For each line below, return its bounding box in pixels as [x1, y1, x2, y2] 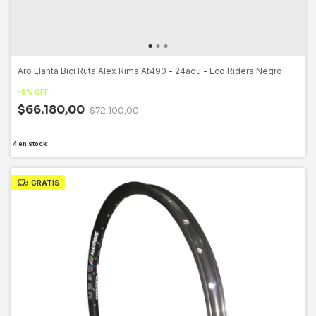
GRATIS [30, 178, 59, 187]
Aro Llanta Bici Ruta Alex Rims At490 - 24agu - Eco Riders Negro [18, 65, 282, 76]
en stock [16, 139, 47, 147]
